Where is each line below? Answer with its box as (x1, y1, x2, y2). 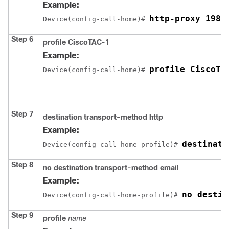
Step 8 (11, 160, 33, 169)
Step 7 (11, 109, 33, 118)
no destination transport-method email (43, 163, 179, 172)
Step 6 (11, 35, 33, 43)
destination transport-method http (43, 112, 163, 121)
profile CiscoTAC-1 (43, 38, 109, 47)
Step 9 (11, 211, 33, 219)
